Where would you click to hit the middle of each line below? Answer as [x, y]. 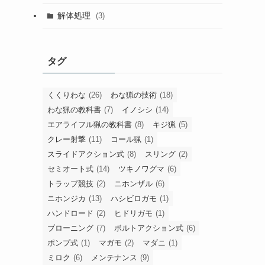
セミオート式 [70, 169]
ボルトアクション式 [149, 228]
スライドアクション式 [86, 154]
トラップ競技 [70, 183]
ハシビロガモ [134, 198]
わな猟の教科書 [74, 109]
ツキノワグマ [141, 169]
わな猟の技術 [134, 95]
